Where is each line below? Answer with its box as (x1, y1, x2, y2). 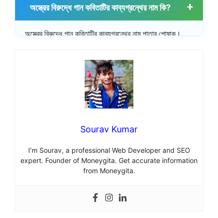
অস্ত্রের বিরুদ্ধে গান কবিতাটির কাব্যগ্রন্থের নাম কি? (30, 2, 171, 13)
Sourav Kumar (80, 124, 138, 135)
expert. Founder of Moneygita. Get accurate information (20, 156, 198, 165)
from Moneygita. (83, 166, 135, 175)
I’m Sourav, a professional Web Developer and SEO (28, 146, 190, 155)
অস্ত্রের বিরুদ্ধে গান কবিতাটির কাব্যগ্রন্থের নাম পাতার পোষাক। (25, 30, 181, 39)
